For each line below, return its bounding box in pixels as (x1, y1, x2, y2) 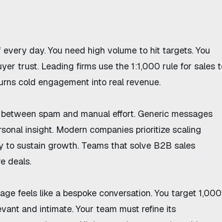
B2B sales (154, 140, 195, 151)
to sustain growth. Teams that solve (3, 140, 154, 151)
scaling (172, 124, 201, 135)
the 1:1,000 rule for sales (115, 60, 215, 72)
